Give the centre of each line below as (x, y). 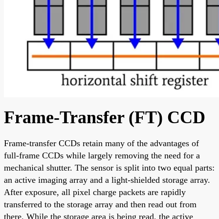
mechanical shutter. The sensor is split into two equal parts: (109, 167)
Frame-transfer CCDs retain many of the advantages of (101, 143)
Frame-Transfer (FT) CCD (105, 117)
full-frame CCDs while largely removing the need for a (102, 155)
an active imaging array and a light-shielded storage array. (107, 180)
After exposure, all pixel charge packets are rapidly (95, 192)
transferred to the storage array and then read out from (100, 204)
